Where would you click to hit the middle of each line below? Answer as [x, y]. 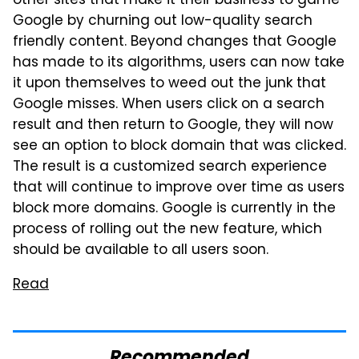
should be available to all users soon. [141, 251]
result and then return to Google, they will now [173, 126]
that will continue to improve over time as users [179, 188]
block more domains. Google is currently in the [174, 209]
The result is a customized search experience [170, 167]
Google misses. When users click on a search [169, 105]
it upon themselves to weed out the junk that [169, 84]
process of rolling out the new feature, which [167, 230]
